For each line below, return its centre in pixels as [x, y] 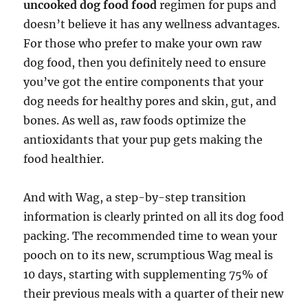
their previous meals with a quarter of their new [154, 294]
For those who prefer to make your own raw [143, 43]
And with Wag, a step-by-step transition [135, 197]
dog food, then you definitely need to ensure [145, 63]
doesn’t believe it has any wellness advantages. [152, 24]
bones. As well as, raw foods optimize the [135, 120]
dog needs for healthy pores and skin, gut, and [150, 101]
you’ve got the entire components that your [144, 82]
